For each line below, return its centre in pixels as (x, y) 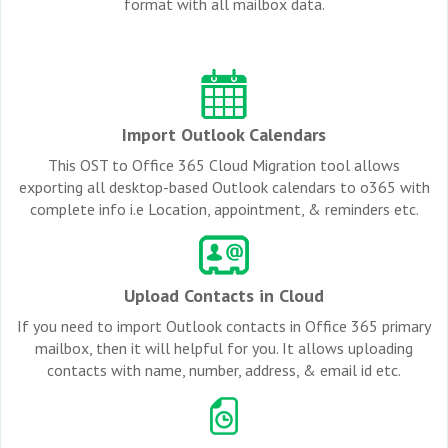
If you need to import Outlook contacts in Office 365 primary (224, 325)
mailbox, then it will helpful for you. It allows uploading (224, 347)
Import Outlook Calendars (224, 134)
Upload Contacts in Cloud (224, 295)
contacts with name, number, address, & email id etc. (224, 369)
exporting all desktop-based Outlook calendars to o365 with (224, 186)
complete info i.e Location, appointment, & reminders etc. (224, 208)
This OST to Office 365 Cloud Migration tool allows (224, 164)
